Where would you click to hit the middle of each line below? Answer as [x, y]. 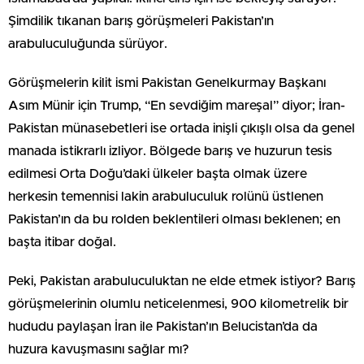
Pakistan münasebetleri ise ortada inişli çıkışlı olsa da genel [182, 128]
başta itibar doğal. [62, 242]
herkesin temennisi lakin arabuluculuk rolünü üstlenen [166, 197]
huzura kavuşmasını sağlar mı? [99, 349]
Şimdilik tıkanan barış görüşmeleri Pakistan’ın [141, 21]
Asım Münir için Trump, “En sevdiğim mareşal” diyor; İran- [177, 106]
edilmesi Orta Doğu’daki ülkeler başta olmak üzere [158, 174]
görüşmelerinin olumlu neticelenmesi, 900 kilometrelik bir [178, 304]
